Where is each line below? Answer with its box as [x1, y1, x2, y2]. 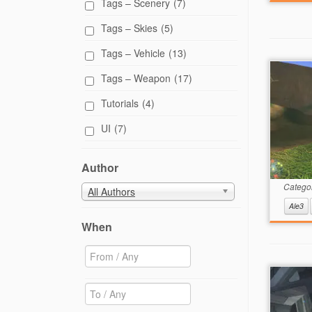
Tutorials [101, 96, 139, 110]
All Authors [88, 185, 135, 199]
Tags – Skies [101, 21, 157, 35]
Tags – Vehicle [101, 46, 165, 60]
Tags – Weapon [101, 71, 171, 85]
